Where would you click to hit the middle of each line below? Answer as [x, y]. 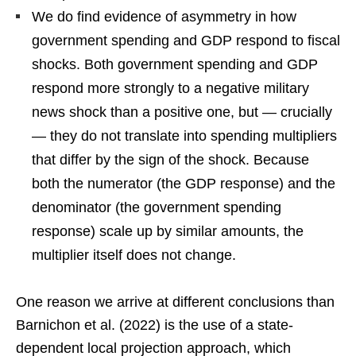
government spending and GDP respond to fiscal [186, 40]
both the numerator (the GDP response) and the [184, 183]
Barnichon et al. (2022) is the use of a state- [155, 325]
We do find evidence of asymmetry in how [164, 16]
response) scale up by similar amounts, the [168, 231]
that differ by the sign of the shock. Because [170, 159]
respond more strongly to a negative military [170, 88]
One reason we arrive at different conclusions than [175, 302]
